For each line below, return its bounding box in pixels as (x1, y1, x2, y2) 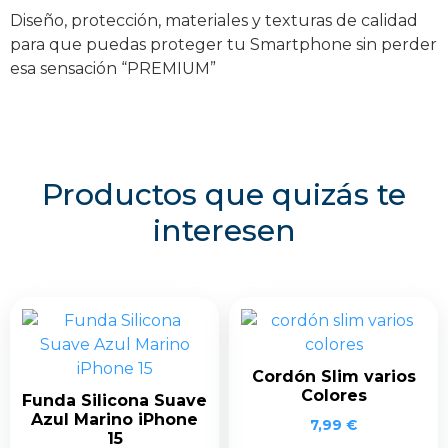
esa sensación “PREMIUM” (10, 58, 216, 78)
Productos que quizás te (42, 175, 406, 213)
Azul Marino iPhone (31, 409, 198, 429)
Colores (300, 385, 367, 405)
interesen (152, 211, 296, 249)
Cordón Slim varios (251, 366, 416, 386)
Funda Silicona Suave (22, 390, 207, 410)
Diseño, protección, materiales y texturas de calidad (10, 10, 418, 30)
